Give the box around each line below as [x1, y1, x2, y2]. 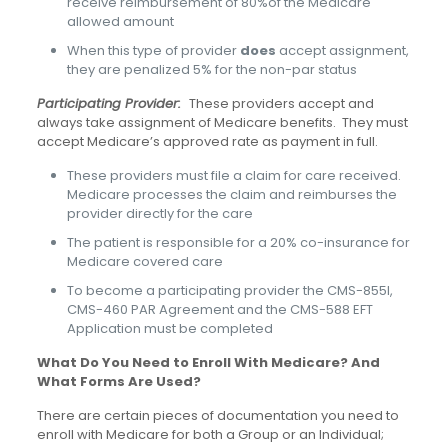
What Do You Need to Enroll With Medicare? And [36, 353, 380, 373]
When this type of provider [66, 41, 240, 61]
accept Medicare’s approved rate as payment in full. [36, 132, 378, 152]
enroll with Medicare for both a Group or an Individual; [36, 425, 384, 445]
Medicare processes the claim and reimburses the [66, 185, 397, 205]
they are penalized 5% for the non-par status [66, 60, 357, 80]
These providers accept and [188, 94, 374, 114]
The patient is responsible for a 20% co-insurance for [66, 233, 410, 253]
